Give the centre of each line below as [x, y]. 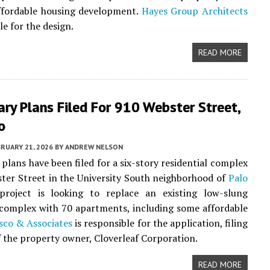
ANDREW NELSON [94, 147]
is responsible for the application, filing [160, 223]
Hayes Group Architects [194, 11]
